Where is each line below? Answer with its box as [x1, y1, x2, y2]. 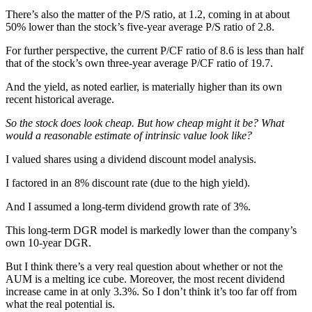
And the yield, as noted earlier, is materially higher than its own [6, 80, 282, 93]
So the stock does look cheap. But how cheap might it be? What [6, 116, 284, 129]
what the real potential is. [6, 297, 115, 310]
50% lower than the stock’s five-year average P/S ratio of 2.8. [6, 20, 274, 33]
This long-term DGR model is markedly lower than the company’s [6, 224, 297, 236]
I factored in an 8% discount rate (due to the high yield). [6, 176, 250, 189]
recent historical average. [6, 93, 114, 105]
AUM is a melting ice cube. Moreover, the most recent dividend [6, 272, 285, 285]
